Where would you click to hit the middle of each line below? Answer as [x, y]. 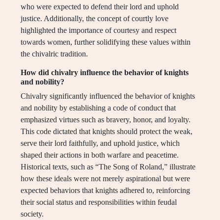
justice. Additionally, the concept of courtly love [95, 19]
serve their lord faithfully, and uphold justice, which [100, 143]
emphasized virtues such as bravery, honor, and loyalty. [106, 120]
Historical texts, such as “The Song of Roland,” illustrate [108, 167]
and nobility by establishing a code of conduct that [98, 108]
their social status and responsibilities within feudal [99, 202]
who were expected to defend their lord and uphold [100, 7]
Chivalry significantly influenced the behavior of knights [108, 96]
